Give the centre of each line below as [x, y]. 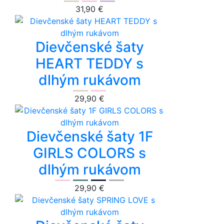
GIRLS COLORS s [90, 153]
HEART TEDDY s [90, 64]
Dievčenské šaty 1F [89, 137]
